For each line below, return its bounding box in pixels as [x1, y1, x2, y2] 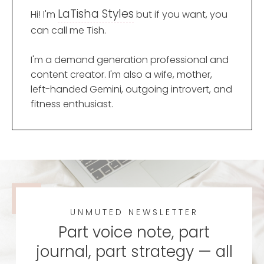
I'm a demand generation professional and [31, 52, 229, 67]
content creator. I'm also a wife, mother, [31, 67, 212, 81]
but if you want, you [134, 7, 227, 21]
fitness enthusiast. [31, 97, 113, 111]
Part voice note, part [58, 221, 210, 243]
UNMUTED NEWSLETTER [70, 206, 199, 218]
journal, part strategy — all [35, 240, 233, 262]
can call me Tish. [31, 23, 106, 37]
